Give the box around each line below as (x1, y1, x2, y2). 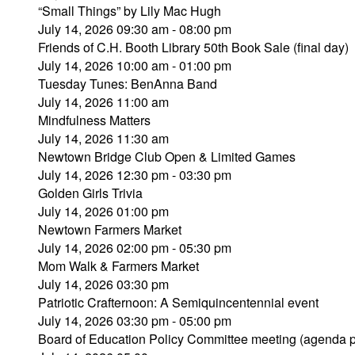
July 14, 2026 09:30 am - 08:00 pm (38, 20, 231, 38)
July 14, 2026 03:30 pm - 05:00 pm (38, 311, 231, 330)
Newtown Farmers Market (38, 220, 181, 239)
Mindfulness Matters (38, 111, 151, 129)
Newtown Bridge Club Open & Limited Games (38, 147, 296, 166)
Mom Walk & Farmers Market (38, 257, 199, 275)
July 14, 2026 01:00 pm (38, 202, 169, 220)
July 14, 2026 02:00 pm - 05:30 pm (38, 239, 231, 257)
